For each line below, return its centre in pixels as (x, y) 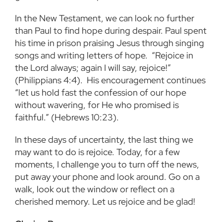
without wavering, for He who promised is (97, 105)
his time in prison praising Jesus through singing (110, 43)
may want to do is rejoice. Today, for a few (97, 152)
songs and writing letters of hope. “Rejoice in (104, 55)
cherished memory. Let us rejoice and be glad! (105, 202)
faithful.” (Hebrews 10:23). (67, 117)
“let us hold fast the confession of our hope (101, 93)
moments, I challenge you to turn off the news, (107, 165)
